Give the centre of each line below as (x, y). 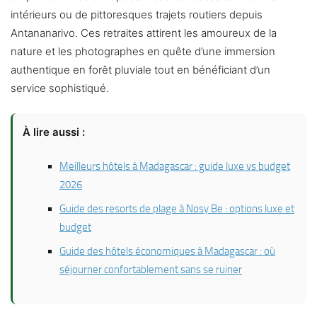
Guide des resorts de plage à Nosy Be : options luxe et (177, 209)
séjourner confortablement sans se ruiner (151, 270)
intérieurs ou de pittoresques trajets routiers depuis (137, 15)
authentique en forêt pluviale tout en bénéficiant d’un (140, 70)
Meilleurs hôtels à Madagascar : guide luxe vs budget (175, 167)
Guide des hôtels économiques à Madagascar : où (167, 252)
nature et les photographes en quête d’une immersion (143, 52)
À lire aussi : (54, 132)
